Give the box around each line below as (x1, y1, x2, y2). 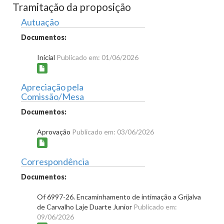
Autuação (21, 16, 59, 27)
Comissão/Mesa (21, 90, 84, 102)
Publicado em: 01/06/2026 (56, 53, 138, 61)
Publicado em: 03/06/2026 (72, 127, 154, 136)
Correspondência (21, 155, 89, 167)
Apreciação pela (21, 81, 83, 92)
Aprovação (37, 127, 72, 136)
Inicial (37, 53, 56, 61)
